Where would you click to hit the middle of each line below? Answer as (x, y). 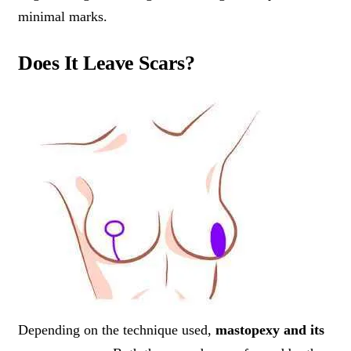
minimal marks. (63, 16)
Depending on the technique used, (117, 330)
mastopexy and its (270, 330)
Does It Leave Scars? (106, 63)
